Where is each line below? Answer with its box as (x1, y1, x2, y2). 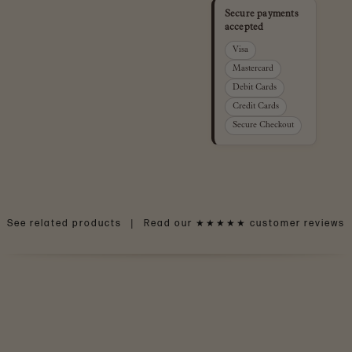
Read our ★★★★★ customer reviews (144, 217, 345, 229)
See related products (7, 217, 122, 229)
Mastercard (232, 64, 273, 73)
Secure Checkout (232, 121, 294, 130)
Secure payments (224, 9, 299, 19)
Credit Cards (232, 102, 279, 111)
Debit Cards (232, 83, 277, 92)
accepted (224, 23, 264, 32)
